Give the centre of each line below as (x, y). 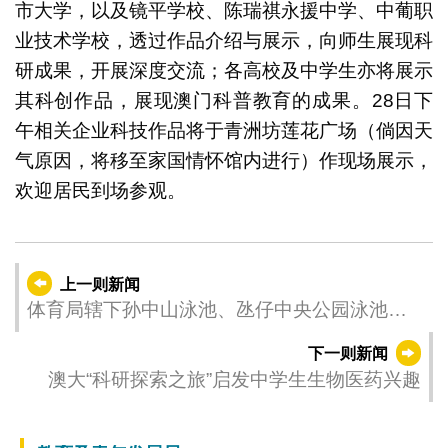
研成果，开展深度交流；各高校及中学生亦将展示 (224, 70)
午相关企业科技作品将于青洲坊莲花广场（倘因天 (224, 130)
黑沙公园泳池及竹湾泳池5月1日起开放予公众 (218, 338)
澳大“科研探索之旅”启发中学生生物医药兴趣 (235, 380)
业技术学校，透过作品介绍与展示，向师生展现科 (224, 40)
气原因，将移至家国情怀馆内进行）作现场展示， (224, 160)
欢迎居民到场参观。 (100, 190)
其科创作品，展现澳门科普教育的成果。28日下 (224, 100)
